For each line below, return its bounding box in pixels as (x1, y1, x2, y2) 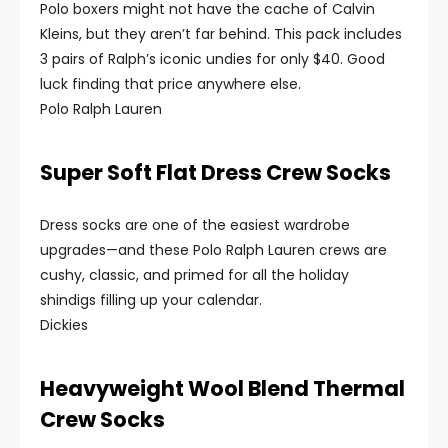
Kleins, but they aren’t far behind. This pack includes (40, 24, 402, 44)
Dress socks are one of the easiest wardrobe (40, 215, 350, 235)
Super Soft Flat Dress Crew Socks (40, 158, 391, 187)
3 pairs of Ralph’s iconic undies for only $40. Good (40, 49, 385, 69)
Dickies (40, 315, 88, 335)
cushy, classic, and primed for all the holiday (40, 265, 349, 285)
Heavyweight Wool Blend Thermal (40, 374, 405, 403)
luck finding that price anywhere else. (40, 74, 301, 94)
